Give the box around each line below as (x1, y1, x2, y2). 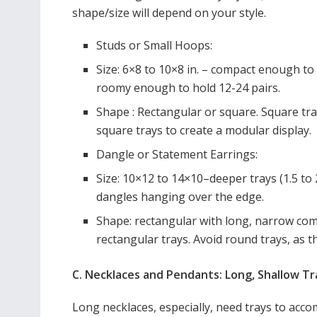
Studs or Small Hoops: (96, 37, 213, 53)
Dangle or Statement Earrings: (96, 146, 258, 162)
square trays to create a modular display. (96, 122, 312, 138)
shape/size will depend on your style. (72, 4, 266, 21)
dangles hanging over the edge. (96, 188, 265, 204)
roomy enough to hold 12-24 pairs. (96, 79, 281, 96)
